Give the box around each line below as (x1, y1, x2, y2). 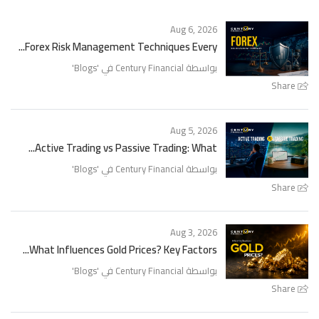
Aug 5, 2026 (170, 122, 217, 140)
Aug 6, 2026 (170, 20, 217, 38)
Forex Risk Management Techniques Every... (25, 36, 217, 57)
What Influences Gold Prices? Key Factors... (29, 239, 217, 260)
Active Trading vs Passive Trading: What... (35, 137, 217, 159)
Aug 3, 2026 (170, 223, 217, 241)
